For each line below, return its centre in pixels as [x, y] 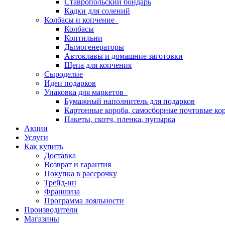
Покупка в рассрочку [81, 174]
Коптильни [83, 38]
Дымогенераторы [94, 47]
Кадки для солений [97, 11]
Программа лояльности [84, 201]
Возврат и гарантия [78, 164]
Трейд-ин [60, 183]
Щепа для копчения [98, 65]
